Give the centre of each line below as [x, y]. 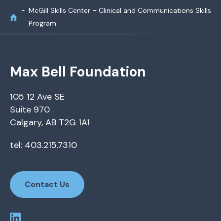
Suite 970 [30, 110]
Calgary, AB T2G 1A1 [50, 123]
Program [42, 23]
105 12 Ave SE [37, 97]
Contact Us [47, 184]
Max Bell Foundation [78, 72]
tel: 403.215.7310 [43, 145]
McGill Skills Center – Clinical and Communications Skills [120, 11]
